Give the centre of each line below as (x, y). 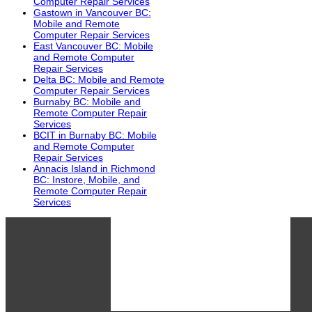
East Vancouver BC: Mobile (93, 46)
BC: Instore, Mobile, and (87, 180)
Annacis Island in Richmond (94, 169)
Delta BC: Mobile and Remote (99, 80)
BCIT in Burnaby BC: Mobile (95, 135)
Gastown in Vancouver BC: (92, 13)
